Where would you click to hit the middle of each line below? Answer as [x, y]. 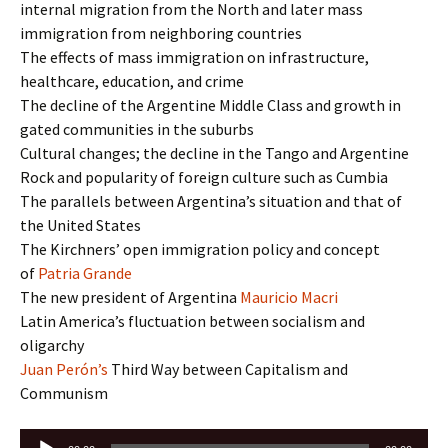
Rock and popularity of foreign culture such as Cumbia [204, 177]
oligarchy [52, 345]
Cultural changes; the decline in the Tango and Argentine [214, 153]
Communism [64, 393]
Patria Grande [85, 273]
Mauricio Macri [289, 297]
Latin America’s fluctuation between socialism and [192, 321]
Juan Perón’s [64, 369]
